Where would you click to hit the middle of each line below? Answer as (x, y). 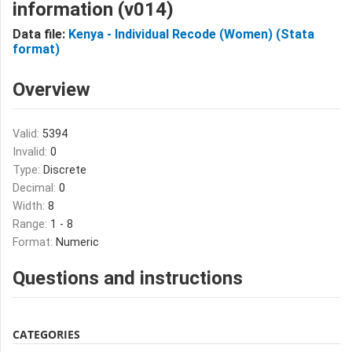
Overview (51, 90)
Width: (30, 206)
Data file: (40, 34)
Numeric (77, 242)
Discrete (65, 170)
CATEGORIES (46, 334)
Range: (31, 224)
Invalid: (31, 152)
